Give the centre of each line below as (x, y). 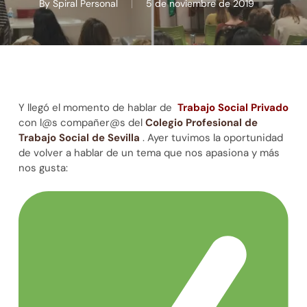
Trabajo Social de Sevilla (79, 138)
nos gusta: (44, 168)
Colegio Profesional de (201, 123)
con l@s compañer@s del (82, 123)
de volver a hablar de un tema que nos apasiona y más (149, 153)
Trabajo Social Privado (233, 108)
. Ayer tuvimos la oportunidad (211, 138)
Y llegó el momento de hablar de (98, 108)
